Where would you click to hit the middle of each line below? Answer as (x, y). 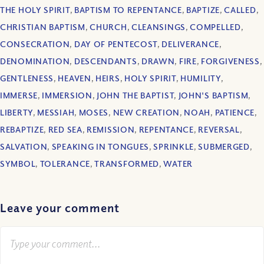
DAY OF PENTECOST (116, 44)
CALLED (240, 10)
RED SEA (65, 130)
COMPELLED (215, 27)
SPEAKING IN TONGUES (100, 147)
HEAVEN (75, 78)
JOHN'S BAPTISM (213, 95)
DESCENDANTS (105, 61)
